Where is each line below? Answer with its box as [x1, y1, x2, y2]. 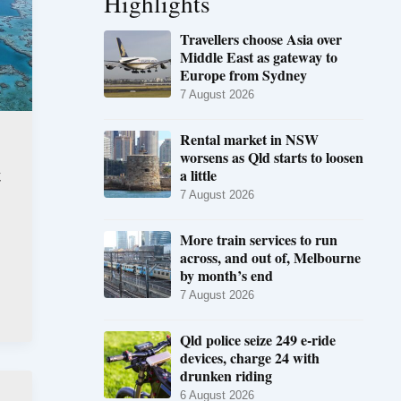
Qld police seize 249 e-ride [180, 328, 336, 350]
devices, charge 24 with [180, 346, 320, 368]
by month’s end [180, 264, 273, 286]
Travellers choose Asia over [180, 28, 342, 49]
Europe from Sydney [180, 64, 307, 85]
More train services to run [180, 228, 337, 250]
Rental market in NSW [180, 128, 319, 149]
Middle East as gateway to [180, 46, 337, 67]
